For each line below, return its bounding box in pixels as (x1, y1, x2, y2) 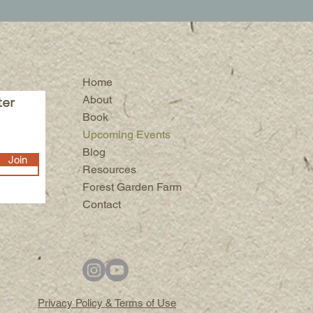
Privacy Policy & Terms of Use (38, 297, 176, 309)
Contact (82, 198, 121, 211)
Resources (82, 163, 136, 176)
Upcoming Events (82, 128, 170, 141)
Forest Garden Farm (82, 180, 182, 194)
